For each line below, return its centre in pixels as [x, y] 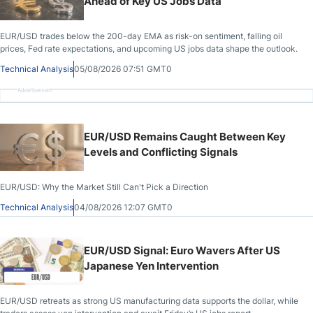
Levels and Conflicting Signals [161, 152]
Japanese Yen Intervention [151, 266]
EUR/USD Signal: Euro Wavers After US [182, 250]
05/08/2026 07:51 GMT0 [123, 69]
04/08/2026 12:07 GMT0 [123, 207]
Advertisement [35, 90]
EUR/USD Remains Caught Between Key [185, 137]
